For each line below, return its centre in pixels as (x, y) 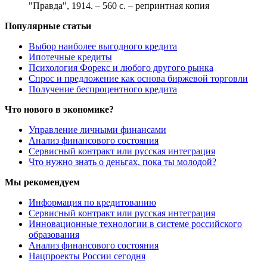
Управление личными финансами (97, 130)
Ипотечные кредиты (70, 57)
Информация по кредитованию (92, 203)
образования (54, 235)
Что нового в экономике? (59, 110)
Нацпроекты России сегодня (87, 256)
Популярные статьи (48, 26)
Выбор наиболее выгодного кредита (103, 46)
